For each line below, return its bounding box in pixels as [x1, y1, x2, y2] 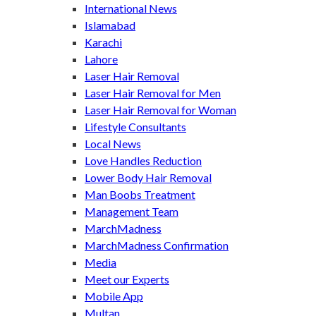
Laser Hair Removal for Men [85, 85, 221, 99]
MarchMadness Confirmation [85, 238, 229, 252]
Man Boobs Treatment [85, 187, 195, 201]
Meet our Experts [85, 272, 169, 286]
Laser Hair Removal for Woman [85, 102, 236, 116]
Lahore [85, 51, 118, 66]
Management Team [85, 204, 178, 218]
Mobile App [85, 288, 143, 303]
